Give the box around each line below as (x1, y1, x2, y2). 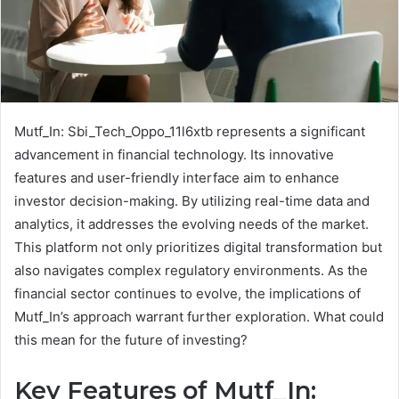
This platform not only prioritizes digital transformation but (14, 238, 382, 256)
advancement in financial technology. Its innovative (14, 145, 334, 163)
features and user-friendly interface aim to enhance (14, 168, 339, 186)
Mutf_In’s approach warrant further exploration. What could (14, 307, 384, 325)
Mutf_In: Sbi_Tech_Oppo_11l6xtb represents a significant (14, 122, 365, 140)
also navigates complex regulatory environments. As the (14, 261, 368, 279)
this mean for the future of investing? (14, 330, 248, 348)
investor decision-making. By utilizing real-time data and (14, 191, 370, 209)
